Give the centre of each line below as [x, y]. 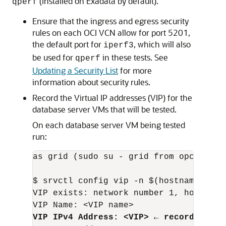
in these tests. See [134, 57]
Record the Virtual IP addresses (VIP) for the [112, 98]
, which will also [162, 44]
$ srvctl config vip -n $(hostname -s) [126, 181]
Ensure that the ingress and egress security [110, 21]
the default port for [68, 44]
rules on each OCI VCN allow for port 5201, [111, 33]
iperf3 [119, 45]
